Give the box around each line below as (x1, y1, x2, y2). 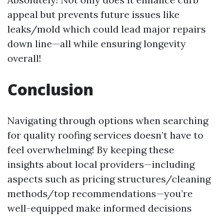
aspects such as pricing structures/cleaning (7, 173, 211, 185)
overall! (7, 52, 41, 64)
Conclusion (7, 79, 93, 100)
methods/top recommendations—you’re (7, 187, 193, 200)
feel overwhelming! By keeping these (7, 144, 174, 156)
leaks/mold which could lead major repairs (7, 23, 206, 35)
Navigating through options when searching (7, 114, 208, 127)
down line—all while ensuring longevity (7, 37, 186, 50)
